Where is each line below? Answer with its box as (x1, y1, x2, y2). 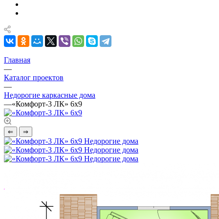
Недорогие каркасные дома (4, 91, 95, 99)
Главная (4, 56, 30, 64)
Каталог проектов (4, 73, 64, 82)
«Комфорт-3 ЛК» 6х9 (12, 100, 82, 108)
